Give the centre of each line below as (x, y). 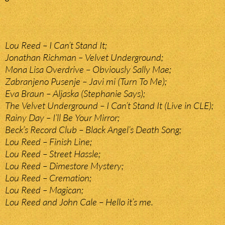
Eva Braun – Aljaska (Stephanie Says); (75, 94)
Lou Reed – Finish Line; (48, 142)
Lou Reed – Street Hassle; (53, 154)
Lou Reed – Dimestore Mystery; (64, 166)
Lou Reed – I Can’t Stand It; (56, 45)
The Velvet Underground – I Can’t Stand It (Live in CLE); (109, 106)
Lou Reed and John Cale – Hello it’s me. (79, 202)
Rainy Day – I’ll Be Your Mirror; (62, 118)
